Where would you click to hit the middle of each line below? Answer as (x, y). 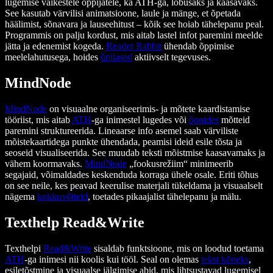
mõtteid (234, 119)
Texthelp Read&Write (75, 222)
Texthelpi (24, 248)
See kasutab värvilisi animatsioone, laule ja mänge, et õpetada (123, 13)
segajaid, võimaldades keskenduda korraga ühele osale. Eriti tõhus (132, 174)
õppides (204, 119)
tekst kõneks (225, 259)
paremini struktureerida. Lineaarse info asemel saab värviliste (122, 130)
